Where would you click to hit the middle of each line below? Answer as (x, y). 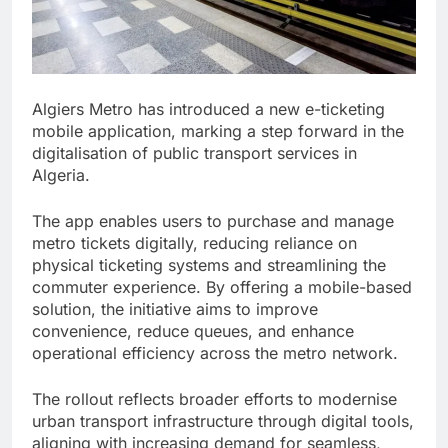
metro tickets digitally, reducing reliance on (194, 242)
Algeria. (61, 174)
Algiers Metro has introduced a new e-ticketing (208, 108)
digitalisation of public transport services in (194, 152)
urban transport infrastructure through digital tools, (223, 420)
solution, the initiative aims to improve (175, 308)
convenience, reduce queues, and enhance (193, 330)
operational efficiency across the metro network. (215, 352)
